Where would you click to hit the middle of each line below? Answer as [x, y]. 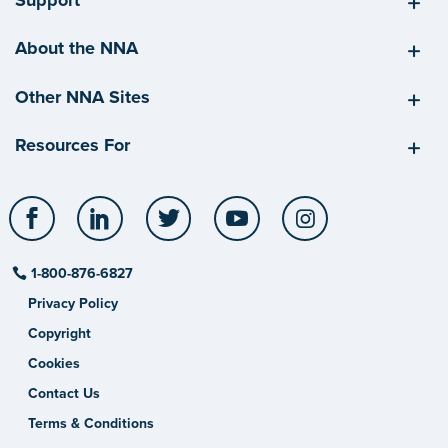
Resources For [72, 145]
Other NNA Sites [82, 96]
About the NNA [76, 48]
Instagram [371, 205]
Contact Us [64, 394]
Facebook [99, 205]
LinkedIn [161, 205]
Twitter [222, 205]
